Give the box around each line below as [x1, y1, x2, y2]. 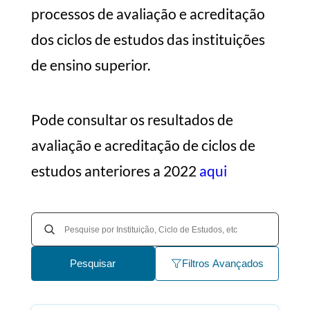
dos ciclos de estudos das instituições [30, 30, 265, 48]
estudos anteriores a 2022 [30, 162, 199, 180]
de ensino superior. [30, 56, 150, 74]
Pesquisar [70, 257, 116, 269]
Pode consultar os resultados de [30, 111, 233, 129]
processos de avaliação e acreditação [30, 5, 265, 23]
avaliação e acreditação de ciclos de [30, 136, 255, 154]
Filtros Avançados [181, 257, 264, 269]
